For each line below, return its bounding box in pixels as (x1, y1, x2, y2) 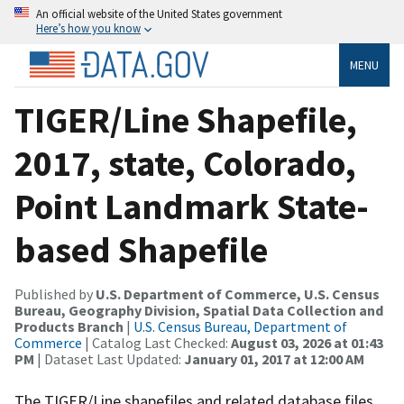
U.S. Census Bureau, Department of (133, 317, 347, 335)
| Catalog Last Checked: (82, 333, 231, 352)
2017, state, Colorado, (14, 140, 356, 186)
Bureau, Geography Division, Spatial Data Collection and (14, 300, 383, 319)
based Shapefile (14, 226, 268, 272)
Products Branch (14, 317, 124, 335)
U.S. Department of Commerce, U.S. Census (96, 284, 380, 303)
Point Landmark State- (14, 183, 369, 229)
